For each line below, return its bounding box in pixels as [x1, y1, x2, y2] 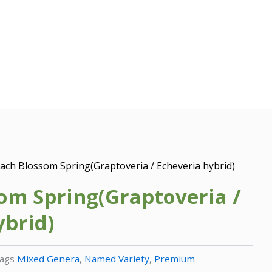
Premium [154, 253, 195, 265]
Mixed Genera [17, 253, 80, 265]
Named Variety [84, 253, 150, 265]
